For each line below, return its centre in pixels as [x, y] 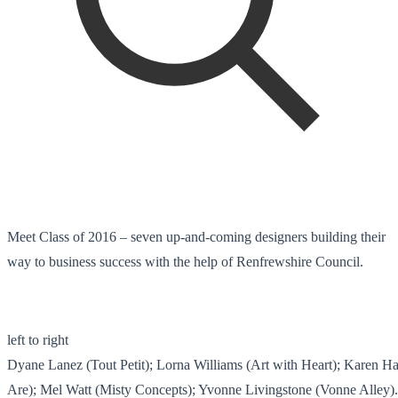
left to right [38, 339]
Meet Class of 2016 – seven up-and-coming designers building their [196, 236]
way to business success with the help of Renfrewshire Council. [185, 261]
